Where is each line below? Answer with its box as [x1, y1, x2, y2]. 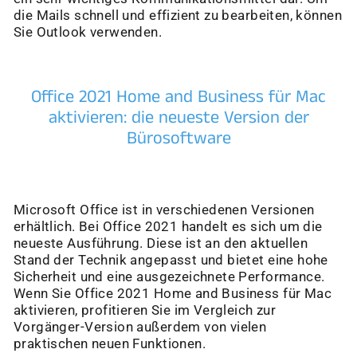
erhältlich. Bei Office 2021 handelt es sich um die [14, 219, 323, 235]
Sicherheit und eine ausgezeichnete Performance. [14, 269, 325, 285]
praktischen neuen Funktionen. [14, 336, 206, 352]
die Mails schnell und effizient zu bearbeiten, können [14, 8, 342, 24]
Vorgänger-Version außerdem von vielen [14, 320, 267, 335]
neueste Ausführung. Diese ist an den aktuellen [14, 236, 308, 252]
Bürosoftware [126, 126, 231, 152]
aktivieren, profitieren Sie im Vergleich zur [14, 303, 277, 319]
